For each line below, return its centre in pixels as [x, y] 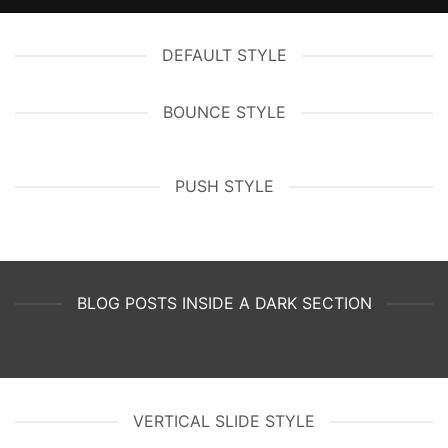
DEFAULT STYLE [224, 55]
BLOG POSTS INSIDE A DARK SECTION [224, 303]
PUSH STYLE [224, 186]
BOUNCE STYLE [224, 112]
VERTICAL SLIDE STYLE [224, 421]
